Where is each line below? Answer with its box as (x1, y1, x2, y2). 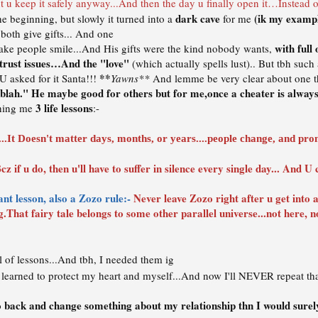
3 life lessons (35, 100, 93, 116)
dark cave (175, 11, 220, 26)
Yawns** (111, 71, 153, 85)
